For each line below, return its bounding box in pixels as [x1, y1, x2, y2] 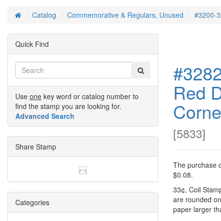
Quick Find [15, 39, 49, 49]
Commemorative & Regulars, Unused [67, 10, 184, 20]
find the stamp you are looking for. [15, 101, 121, 111]
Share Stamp [15, 142, 56, 151]
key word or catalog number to [41, 91, 139, 101]
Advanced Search [15, 111, 74, 121]
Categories [15, 197, 49, 208]
